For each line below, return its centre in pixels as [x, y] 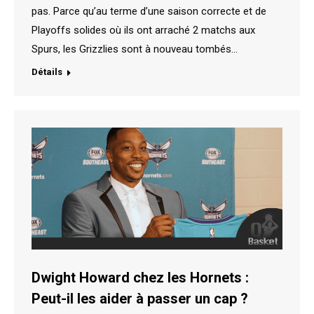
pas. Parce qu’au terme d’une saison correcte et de [149, 12]
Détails [47, 72]
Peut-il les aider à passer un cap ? [140, 298]
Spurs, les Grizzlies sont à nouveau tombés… [135, 49]
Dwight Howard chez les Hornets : [140, 277]
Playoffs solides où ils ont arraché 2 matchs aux [143, 30]
